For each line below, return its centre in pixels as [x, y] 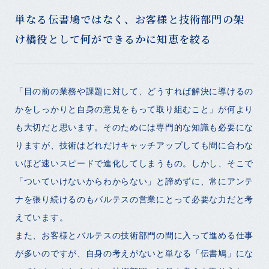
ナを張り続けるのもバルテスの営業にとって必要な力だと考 [134, 199]
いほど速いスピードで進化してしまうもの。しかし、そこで [134, 163]
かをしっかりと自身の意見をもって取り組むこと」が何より [134, 109]
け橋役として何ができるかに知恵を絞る [113, 38]
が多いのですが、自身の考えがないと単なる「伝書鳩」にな [134, 253]
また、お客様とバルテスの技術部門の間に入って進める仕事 [134, 235]
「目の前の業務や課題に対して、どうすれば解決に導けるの [134, 91]
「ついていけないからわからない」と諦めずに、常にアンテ [134, 181]
